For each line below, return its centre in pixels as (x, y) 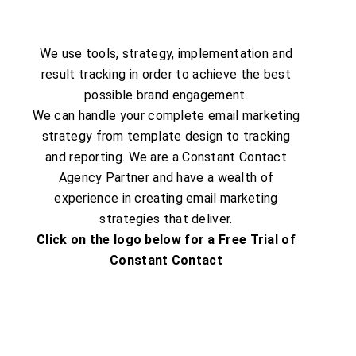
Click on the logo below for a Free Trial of (166, 240)
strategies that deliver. (166, 219)
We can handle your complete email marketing (166, 116)
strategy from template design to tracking (166, 136)
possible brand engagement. (166, 95)
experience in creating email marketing (166, 198)
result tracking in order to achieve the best (166, 74)
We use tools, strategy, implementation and (166, 54)
